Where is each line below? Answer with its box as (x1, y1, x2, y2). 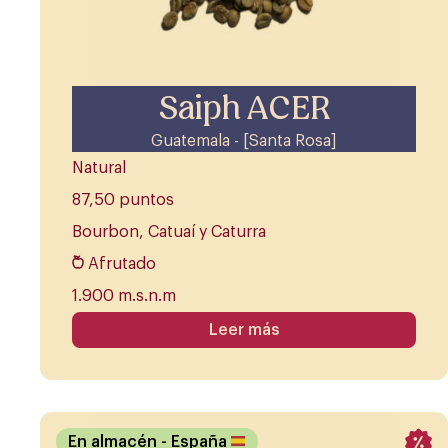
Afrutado (88, 256, 156, 273)
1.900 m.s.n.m (72, 288, 176, 305)
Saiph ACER (158, 87, 330, 130)
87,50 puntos (72, 192, 174, 209)
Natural (72, 160, 126, 177)
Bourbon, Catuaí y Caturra (72, 224, 266, 241)
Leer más (208, 322, 280, 339)
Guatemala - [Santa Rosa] (151, 133, 337, 150)
